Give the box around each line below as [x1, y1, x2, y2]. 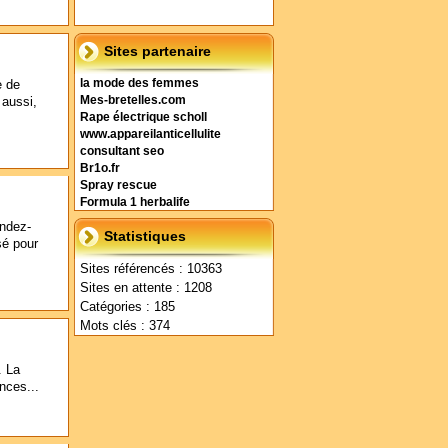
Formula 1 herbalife [80, 196, 190, 208]
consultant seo [80, 145, 164, 157]
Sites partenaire [104, 43, 211, 59]
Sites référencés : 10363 [80, 261, 222, 276]
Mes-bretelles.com [80, 94, 186, 106]
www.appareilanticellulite [80, 128, 221, 140]
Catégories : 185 [80, 299, 175, 314]
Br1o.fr [80, 162, 120, 174]
